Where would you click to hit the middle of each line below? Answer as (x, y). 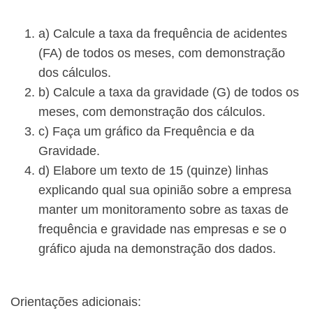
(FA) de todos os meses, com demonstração (162, 53)
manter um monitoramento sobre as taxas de (163, 210)
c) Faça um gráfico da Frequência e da (146, 132)
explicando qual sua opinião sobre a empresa (165, 190)
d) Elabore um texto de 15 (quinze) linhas (153, 171)
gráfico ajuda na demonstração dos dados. (157, 249)
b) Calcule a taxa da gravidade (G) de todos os (169, 93)
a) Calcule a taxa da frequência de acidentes (163, 34)
